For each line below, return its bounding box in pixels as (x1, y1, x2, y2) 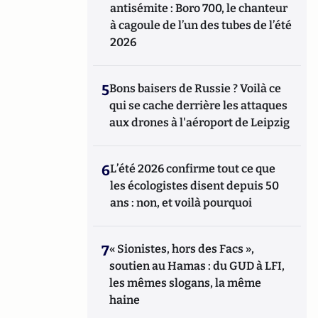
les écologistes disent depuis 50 (110, 179, 280, 192)
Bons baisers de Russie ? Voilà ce (109, 82, 282, 95)
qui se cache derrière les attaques (109, 99, 288, 112)
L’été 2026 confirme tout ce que (110, 162, 276, 175)
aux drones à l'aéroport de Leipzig (109, 116, 290, 129)
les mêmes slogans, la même (109, 276, 262, 290)
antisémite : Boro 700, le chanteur (110, 1, 288, 15)
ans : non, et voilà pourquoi (110, 196, 253, 209)
